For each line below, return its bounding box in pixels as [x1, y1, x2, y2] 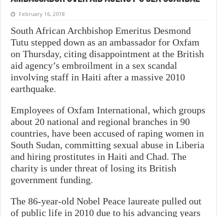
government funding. [11, 174, 93, 185]
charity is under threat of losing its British [11, 162, 177, 173]
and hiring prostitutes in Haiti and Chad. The [11, 151, 187, 162]
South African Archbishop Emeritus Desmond [11, 25, 191, 36]
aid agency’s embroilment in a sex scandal [11, 60, 178, 71]
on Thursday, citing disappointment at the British [11, 48, 204, 59]
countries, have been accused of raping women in [11, 127, 204, 139]
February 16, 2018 [19, 10, 65, 17]
